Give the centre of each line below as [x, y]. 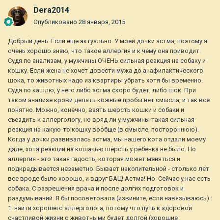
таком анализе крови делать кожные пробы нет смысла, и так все [109, 100]
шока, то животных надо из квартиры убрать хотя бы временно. [105, 81]
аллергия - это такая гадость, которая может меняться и [94, 159]
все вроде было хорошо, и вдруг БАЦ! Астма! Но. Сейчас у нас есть [109, 179]
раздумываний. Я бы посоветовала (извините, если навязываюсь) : [110, 198]
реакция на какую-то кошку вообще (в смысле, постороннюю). [103, 130]
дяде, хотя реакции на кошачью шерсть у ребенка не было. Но [102, 149]
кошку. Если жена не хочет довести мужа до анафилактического [106, 71]
